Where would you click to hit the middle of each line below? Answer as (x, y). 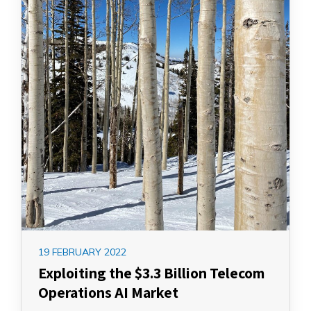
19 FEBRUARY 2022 (82, 252)
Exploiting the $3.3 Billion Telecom (152, 273)
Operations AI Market (108, 293)
